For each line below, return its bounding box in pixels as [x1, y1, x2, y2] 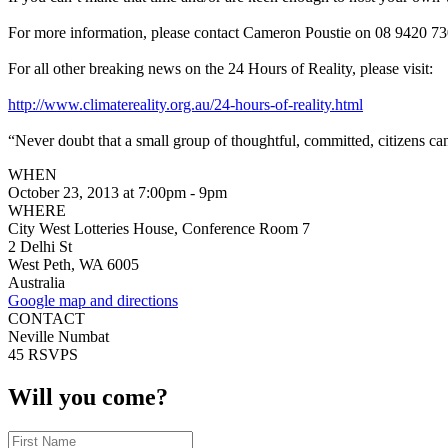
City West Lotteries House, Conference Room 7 [8, 219, 310, 237]
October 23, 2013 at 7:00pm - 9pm [8, 183, 227, 201]
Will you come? [8, 383, 168, 410]
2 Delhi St [8, 237, 72, 255]
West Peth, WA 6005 [8, 255, 139, 273]
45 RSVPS [8, 345, 78, 363]
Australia [8, 273, 65, 291]
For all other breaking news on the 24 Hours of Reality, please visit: [8, 59, 433, 77]
